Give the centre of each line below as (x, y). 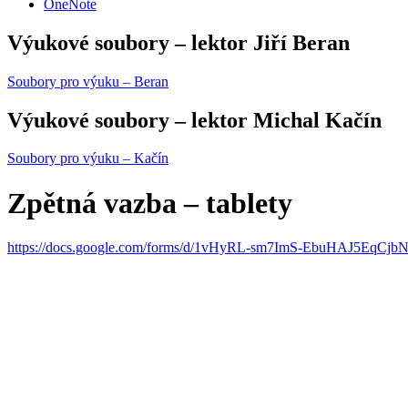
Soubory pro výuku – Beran (88, 81)
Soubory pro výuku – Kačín (88, 158)
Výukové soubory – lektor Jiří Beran (178, 42)
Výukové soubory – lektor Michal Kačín (194, 120)
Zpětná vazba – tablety (150, 203)
